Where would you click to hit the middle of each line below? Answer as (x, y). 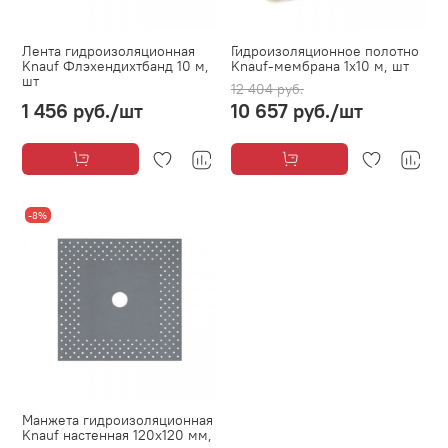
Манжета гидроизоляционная (117, 420)
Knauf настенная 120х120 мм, (117, 435)
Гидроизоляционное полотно (325, 51)
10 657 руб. (280, 111)
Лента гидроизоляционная (108, 51)
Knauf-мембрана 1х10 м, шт (320, 66)
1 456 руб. (66, 111)
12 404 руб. (267, 89)
